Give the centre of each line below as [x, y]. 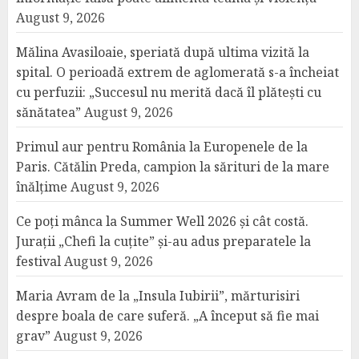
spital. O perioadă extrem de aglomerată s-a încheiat [177, 72]
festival [38, 261]
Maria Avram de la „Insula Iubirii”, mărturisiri [158, 296]
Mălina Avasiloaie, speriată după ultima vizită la [163, 52]
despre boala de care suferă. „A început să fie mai [167, 316]
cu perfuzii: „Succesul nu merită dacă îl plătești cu [169, 92]
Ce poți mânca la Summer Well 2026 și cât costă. [162, 221]
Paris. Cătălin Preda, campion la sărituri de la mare [173, 167]
